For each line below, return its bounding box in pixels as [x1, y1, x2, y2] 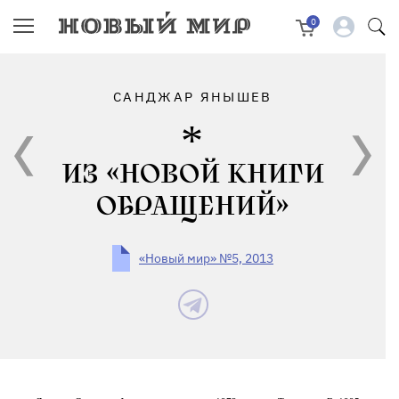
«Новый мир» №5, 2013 [139, 250, 273, 266]
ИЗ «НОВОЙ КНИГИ [61, 159, 324, 191]
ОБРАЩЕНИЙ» [96, 191, 289, 223]
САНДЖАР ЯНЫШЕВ [113, 88, 273, 105]
